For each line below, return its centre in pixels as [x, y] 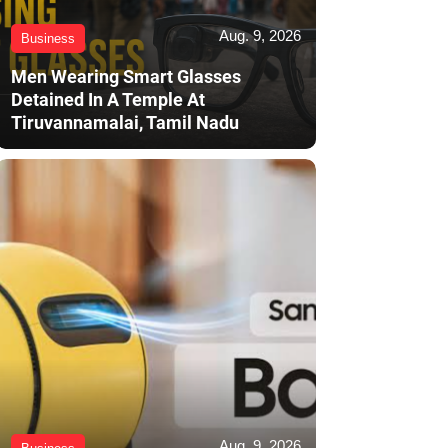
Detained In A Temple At [108, 100]
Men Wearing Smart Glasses [126, 77]
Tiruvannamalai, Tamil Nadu [125, 123]
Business [48, 39]
